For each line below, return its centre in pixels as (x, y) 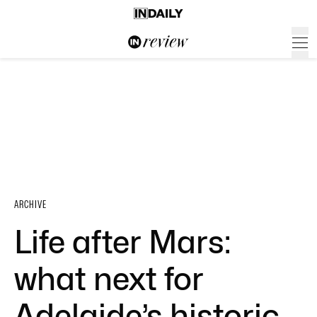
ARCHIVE (30, 204)
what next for (109, 279)
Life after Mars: (122, 242)
